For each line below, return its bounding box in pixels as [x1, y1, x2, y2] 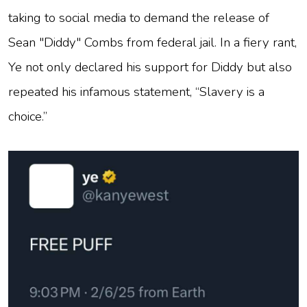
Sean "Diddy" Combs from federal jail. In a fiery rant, [8, 34, 297, 52]
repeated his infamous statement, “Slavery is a [8, 83, 265, 101]
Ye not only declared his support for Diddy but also [8, 58, 292, 77]
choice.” [8, 108, 47, 126]
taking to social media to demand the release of [8, 9, 269, 27]
